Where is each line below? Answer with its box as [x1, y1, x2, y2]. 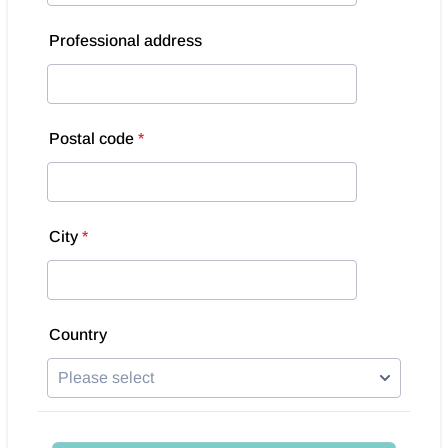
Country [49, 326, 107, 343]
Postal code [49, 130, 134, 147]
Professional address [49, 32, 202, 49]
